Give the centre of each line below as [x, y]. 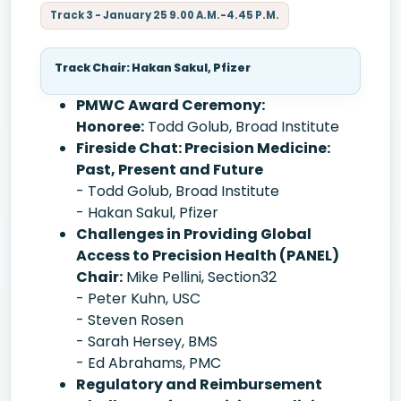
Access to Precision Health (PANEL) [208, 256]
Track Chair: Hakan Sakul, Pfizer [153, 68]
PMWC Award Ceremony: [171, 105]
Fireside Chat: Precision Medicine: [203, 148]
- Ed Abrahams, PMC [149, 363]
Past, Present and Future [170, 170]
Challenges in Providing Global [194, 234]
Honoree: [110, 127]
